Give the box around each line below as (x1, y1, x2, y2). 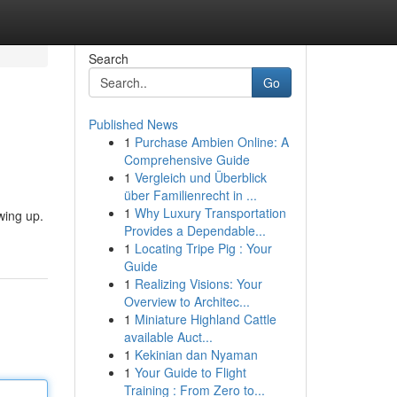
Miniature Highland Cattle (134, 310, 276, 328)
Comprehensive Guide (123, 151, 250, 168)
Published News (88, 115, 178, 133)
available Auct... (123, 328, 213, 346)
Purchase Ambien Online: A (134, 133, 289, 151)
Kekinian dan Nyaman (134, 346, 258, 363)
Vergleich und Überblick (134, 168, 267, 186)
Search (88, 50, 128, 67)
